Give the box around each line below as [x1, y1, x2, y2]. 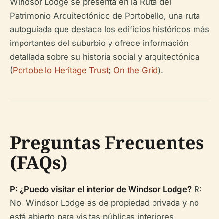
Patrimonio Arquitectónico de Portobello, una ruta [10, 11, 200, 21]
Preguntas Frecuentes [10, 131, 204, 154]
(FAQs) [10, 151, 67, 175]
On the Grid [113, 66, 158, 75]
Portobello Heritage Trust [13, 66, 109, 75]
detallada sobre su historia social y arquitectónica [10, 52, 199, 62]
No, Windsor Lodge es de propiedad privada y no [10, 198, 199, 208]
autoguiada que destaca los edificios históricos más [10, 24, 209, 34]
